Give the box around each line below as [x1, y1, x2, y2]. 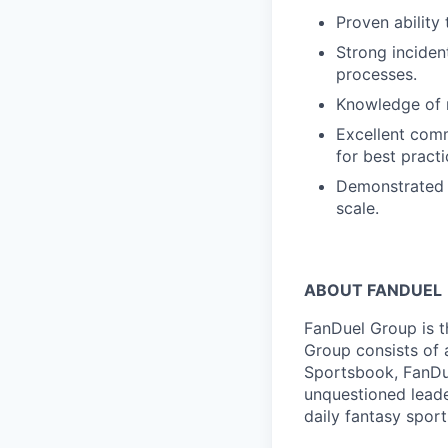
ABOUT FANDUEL [304, 280, 442, 300]
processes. [336, 64, 417, 84]
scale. [336, 198, 379, 218]
